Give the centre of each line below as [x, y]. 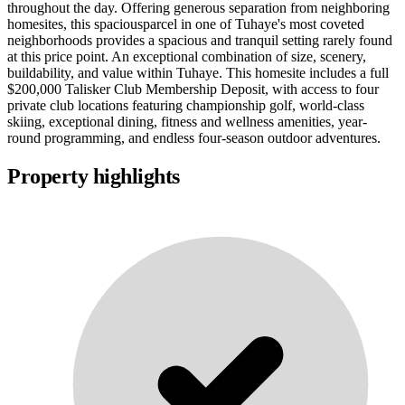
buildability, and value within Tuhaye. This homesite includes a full [198, 73]
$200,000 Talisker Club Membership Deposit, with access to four [193, 89]
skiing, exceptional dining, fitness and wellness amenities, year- [187, 122]
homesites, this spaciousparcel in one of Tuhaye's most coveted [186, 24]
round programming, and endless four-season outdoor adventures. [194, 138]
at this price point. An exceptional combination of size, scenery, [187, 57]
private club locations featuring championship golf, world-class [186, 106]
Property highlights [94, 177]
